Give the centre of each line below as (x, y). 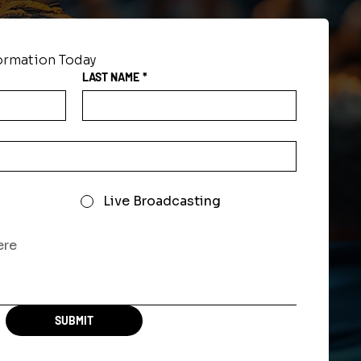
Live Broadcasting (162, 201)
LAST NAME (110, 77)
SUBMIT (74, 320)
